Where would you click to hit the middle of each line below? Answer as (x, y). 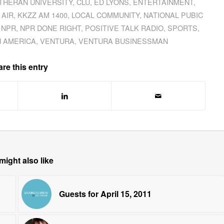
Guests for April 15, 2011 (105, 194)
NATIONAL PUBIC (173, 15)
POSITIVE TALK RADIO (124, 28)
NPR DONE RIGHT (50, 28)
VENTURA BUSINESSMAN (123, 41)
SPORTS (182, 28)
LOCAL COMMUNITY (106, 15)
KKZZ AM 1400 (43, 15)
